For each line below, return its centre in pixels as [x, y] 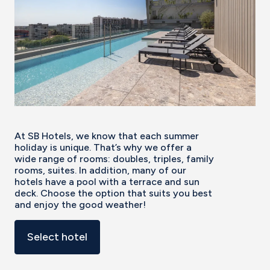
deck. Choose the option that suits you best [113, 193]
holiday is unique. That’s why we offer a [103, 147]
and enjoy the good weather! [80, 204]
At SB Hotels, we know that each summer [107, 136]
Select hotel [57, 237]
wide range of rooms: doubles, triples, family [114, 159]
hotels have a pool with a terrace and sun [107, 181]
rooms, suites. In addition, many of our [100, 170]
